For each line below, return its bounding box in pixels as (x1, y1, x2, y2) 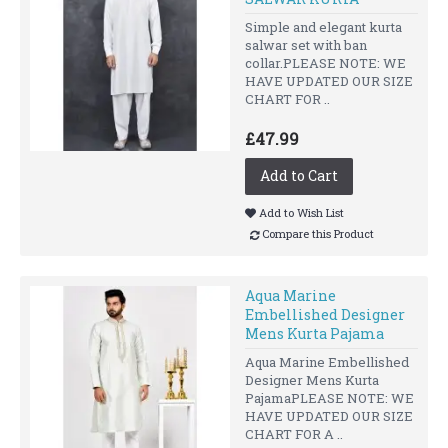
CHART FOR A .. (245, 424, 343, 443)
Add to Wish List (259, 204, 344, 220)
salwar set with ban (245, 36, 367, 54)
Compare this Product (262, 226, 374, 242)
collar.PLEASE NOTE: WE (245, 54, 406, 72)
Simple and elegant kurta (245, 18, 402, 36)
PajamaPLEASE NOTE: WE (245, 388, 414, 407)
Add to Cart (260, 166, 338, 185)
